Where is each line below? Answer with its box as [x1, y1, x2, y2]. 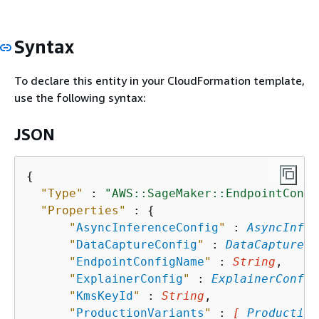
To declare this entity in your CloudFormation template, [14, 73, 305, 88]
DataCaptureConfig [76, 237, 197, 251]
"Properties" [41, 203, 126, 217]
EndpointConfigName [76, 254, 204, 268]
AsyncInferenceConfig [76, 220, 219, 234]
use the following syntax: [14, 90, 146, 105]
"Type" [41, 186, 83, 200]
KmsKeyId [76, 288, 133, 303]
